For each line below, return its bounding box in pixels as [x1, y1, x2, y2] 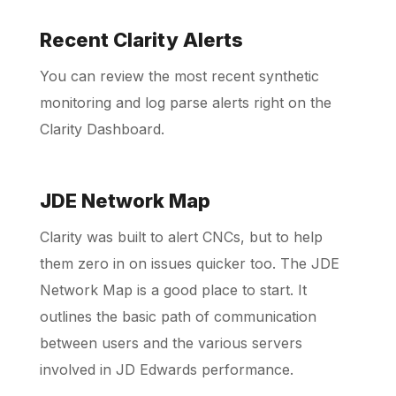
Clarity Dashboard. [40, 120, 174, 138]
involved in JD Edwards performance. [40, 361, 294, 378]
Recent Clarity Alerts [40, 28, 244, 51]
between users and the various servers [40, 334, 303, 352]
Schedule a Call [65, 57, 178, 75]
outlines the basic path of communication [40, 308, 317, 325]
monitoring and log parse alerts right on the [40, 94, 332, 111]
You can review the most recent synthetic [40, 67, 320, 85]
